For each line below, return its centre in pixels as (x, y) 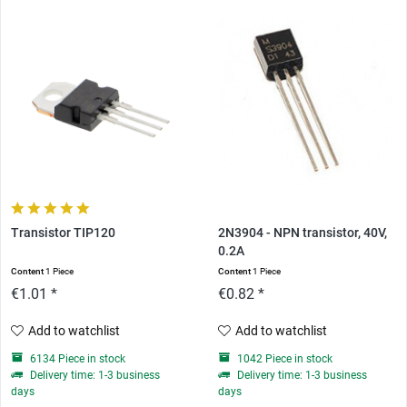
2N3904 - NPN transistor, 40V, (302, 233)
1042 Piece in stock (283, 359)
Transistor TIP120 (64, 233)
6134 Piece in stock (77, 359)
